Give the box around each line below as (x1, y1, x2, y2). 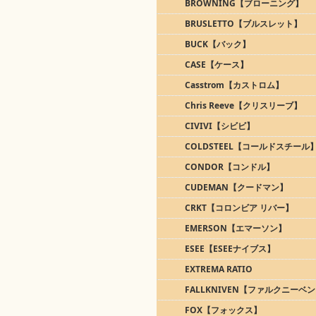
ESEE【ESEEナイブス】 (185, 243, 275, 255)
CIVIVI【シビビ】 (185, 120, 255, 132)
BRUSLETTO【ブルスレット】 (185, 18, 302, 30)
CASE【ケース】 (185, 59, 248, 71)
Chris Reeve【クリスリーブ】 (185, 99, 302, 111)
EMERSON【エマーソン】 (185, 222, 286, 234)
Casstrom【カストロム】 (185, 79, 284, 91)
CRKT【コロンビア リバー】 (185, 202, 293, 214)
